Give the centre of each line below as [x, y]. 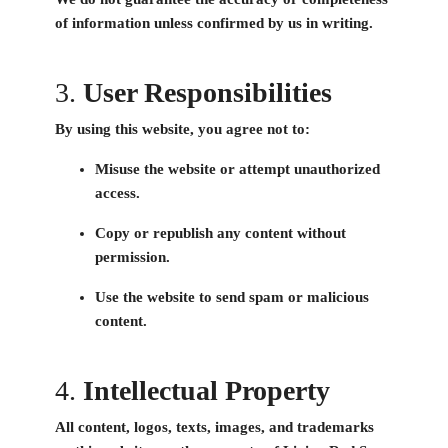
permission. [132, 257]
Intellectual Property [206, 391]
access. [117, 193]
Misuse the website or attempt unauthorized [237, 169]
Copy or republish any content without [220, 233]
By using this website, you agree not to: [182, 129]
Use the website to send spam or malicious [232, 297]
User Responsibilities [207, 93]
